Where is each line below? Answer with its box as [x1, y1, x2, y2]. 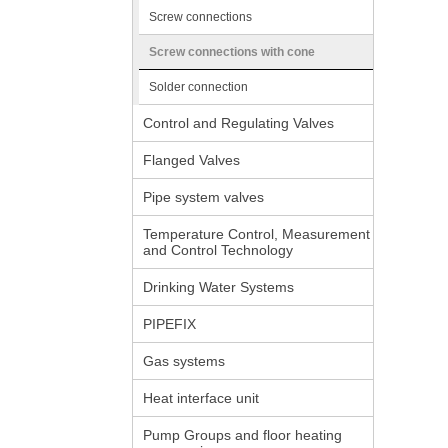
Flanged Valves [143, 152, 240, 168]
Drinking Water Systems [143, 279, 294, 295]
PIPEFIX [143, 316, 196, 332]
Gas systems [143, 353, 225, 369]
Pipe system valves [143, 189, 264, 205]
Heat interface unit [143, 390, 259, 406]
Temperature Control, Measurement [143, 226, 370, 242]
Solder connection [149, 80, 248, 94]
